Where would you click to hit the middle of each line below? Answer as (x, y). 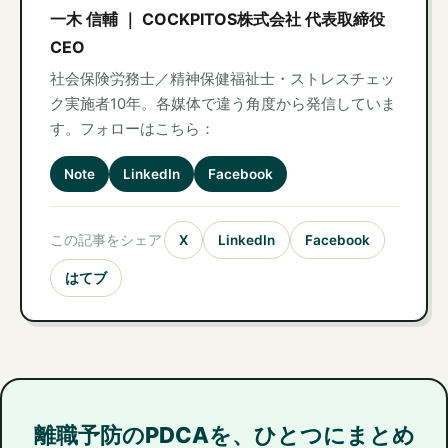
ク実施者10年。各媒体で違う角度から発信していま (222, 103)
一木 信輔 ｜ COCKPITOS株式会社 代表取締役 (217, 18)
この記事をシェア (105, 239)
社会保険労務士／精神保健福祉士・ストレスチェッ (222, 78)
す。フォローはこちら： (132, 128)
